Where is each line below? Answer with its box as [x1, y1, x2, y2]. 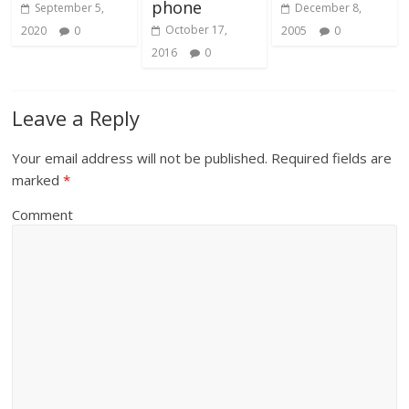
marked [12, 171, 64, 190]
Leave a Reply [12, 104, 141, 132]
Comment [12, 205, 74, 225]
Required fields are [267, 149, 393, 168]
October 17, [164, 22, 227, 38]
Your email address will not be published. [12, 149, 268, 168]
